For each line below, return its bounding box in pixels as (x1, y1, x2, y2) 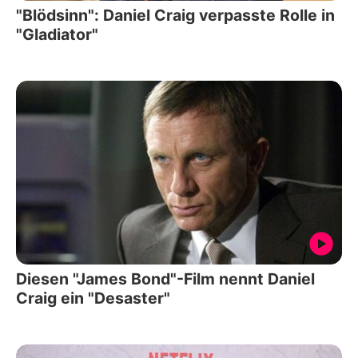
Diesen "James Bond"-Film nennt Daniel (16, 268, 315, 288)
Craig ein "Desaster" (16, 288, 170, 308)
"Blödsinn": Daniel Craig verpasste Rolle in (16, 6, 335, 26)
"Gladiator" (16, 25, 98, 45)
